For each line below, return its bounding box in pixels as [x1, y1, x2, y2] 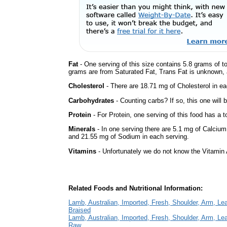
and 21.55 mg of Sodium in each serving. [68, 133, 189, 141]
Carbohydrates [68, 96, 114, 104]
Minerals [68, 125, 95, 133]
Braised [68, 206, 91, 214]
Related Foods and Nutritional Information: [68, 184, 203, 192]
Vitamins [68, 147, 96, 155]
